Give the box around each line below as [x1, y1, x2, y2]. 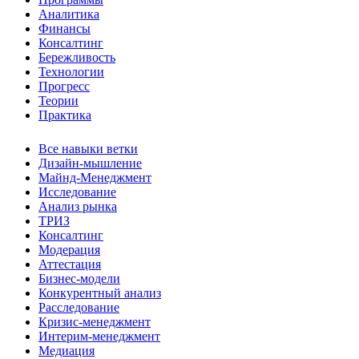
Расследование [38, 300, 119, 314]
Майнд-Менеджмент [38, 170, 151, 184]
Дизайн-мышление [38, 155, 142, 170]
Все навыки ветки [38, 141, 138, 155]
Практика [38, 107, 91, 122]
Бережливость [38, 50, 115, 64]
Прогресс [38, 79, 90, 93]
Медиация [38, 343, 95, 357]
